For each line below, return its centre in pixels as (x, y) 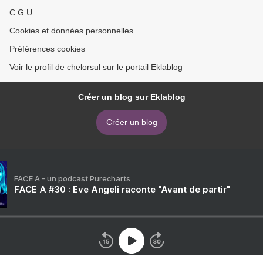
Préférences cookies (47, 49)
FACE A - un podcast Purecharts (72, 179)
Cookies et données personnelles (71, 31)
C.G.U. (22, 13)
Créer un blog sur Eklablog (131, 97)
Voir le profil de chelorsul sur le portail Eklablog (96, 67)
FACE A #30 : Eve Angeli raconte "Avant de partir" (122, 190)
